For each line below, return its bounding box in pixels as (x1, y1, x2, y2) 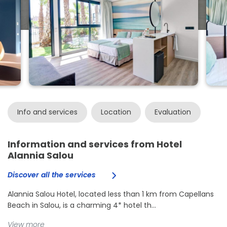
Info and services (17, 107, 78, 118)
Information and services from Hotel (8, 138, 182, 151)
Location (100, 107, 131, 118)
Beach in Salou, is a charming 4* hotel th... (8, 200, 156, 211)
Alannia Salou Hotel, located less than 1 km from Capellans (8, 189, 214, 200)
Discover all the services (8, 170, 98, 180)
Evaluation (154, 107, 191, 118)
